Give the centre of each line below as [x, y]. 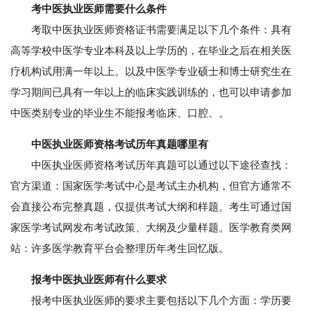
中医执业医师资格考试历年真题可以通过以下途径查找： [151, 165]
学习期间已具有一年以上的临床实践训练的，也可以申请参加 [151, 92]
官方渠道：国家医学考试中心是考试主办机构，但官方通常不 [151, 186]
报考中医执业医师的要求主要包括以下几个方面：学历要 [151, 300]
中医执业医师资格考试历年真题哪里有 [120, 144]
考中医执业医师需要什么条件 [99, 9]
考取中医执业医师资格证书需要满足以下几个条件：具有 [151, 30]
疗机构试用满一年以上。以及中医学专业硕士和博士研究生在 [151, 71]
